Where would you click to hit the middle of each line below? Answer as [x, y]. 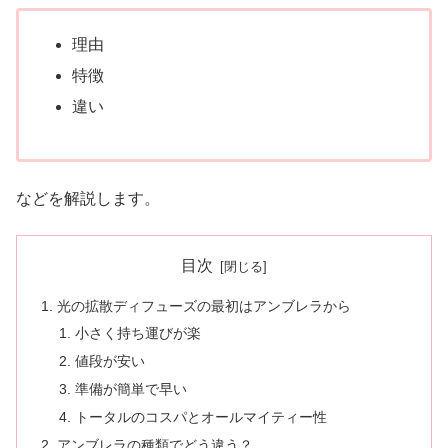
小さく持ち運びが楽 [137, 333]
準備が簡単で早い [130, 389]
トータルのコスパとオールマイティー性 [200, 417]
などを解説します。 [88, 198]
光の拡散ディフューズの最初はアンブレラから [204, 305]
